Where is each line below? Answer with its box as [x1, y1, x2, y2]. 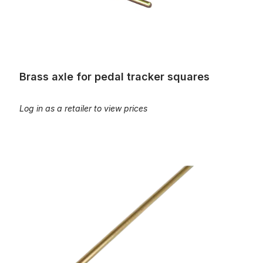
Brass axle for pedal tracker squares [19, 70, 210, 83]
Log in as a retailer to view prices [19, 103, 147, 113]
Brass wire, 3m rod [9, 155, 81, 165]
